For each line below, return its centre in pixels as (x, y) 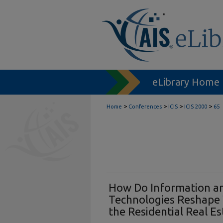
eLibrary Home (186, 82)
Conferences (145, 107)
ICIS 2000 (196, 107)
